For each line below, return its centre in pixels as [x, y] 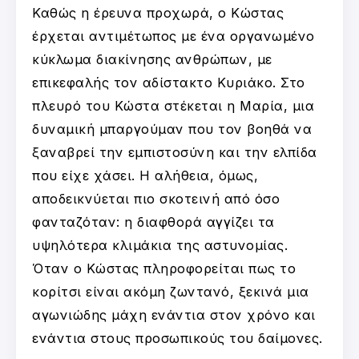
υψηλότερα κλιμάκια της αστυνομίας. [160, 245]
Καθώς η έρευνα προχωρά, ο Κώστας [158, 12]
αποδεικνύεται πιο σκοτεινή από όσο [156, 198]
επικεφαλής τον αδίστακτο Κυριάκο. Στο [169, 82]
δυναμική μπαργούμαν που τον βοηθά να [172, 129]
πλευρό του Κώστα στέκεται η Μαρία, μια [173, 105]
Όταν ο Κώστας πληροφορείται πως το [164, 268]
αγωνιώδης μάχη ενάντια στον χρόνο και [174, 315]
